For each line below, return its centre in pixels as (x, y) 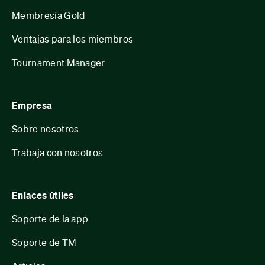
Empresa (32, 106)
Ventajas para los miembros (73, 39)
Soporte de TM (44, 243)
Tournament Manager (59, 63)
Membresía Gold (49, 15)
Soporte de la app (50, 219)
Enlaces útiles (43, 195)
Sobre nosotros (46, 129)
